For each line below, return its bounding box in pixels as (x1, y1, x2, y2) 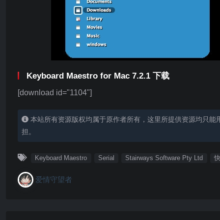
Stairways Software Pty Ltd (125, 154, 203, 162)
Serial (98, 154, 114, 162)
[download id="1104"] (18, 88, 92, 97)
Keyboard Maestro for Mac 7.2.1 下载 (27, 71, 169, 81)
